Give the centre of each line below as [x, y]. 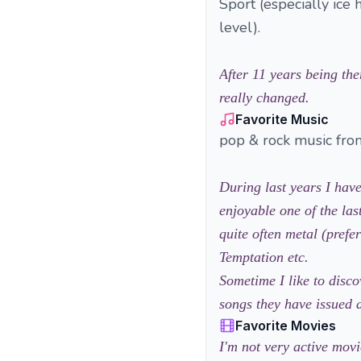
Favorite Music [282, 119]
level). [240, 27]
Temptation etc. [264, 257]
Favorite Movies [286, 326]
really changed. [264, 98]
